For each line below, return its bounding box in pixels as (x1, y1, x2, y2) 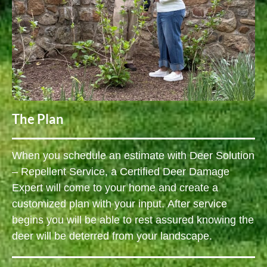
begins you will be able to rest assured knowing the (12, 210, 254, 231)
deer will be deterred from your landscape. (12, 226, 212, 247)
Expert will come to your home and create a (12, 178, 218, 199)
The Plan (12, 110, 64, 127)
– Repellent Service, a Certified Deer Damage (12, 162, 229, 183)
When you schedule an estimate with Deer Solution (12, 145, 254, 167)
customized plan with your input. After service (12, 194, 227, 215)
